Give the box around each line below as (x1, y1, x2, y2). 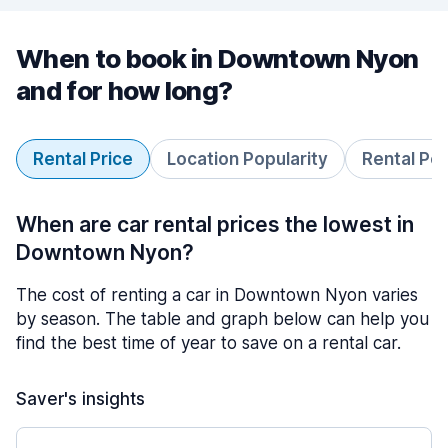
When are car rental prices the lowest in (16, 212, 414, 237)
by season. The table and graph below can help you (16, 309, 429, 329)
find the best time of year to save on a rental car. (16, 333, 401, 353)
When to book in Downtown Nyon (16, 43, 419, 74)
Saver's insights (16, 389, 145, 409)
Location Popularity (167, 149, 328, 169)
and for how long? (16, 75, 233, 106)
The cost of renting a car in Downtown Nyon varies (16, 285, 418, 305)
